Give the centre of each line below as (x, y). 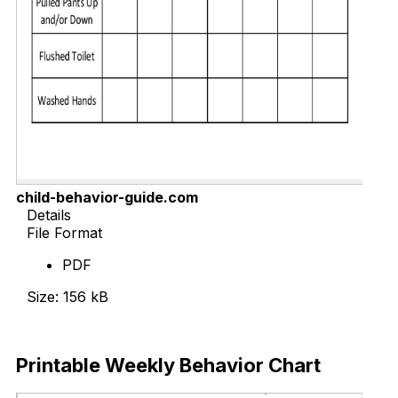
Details (49, 215)
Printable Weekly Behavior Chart (168, 366)
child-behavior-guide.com (107, 197)
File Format (64, 232)
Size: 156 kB (68, 296)
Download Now (79, 328)
